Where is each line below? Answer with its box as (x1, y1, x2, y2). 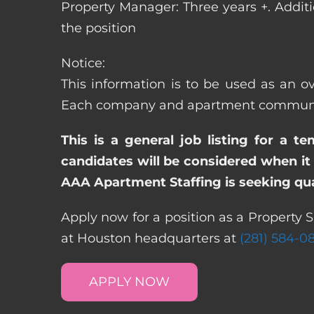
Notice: (61, 55, 105, 71)
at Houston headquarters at (61, 230, 240, 246)
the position (61, 20, 136, 36)
